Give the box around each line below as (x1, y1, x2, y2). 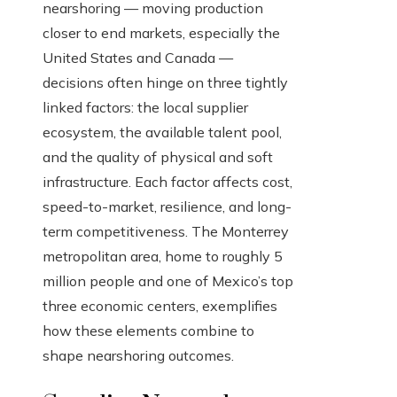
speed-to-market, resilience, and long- (43, 198, 292, 216)
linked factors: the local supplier (43, 98, 248, 117)
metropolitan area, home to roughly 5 (43, 247, 283, 266)
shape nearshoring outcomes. (43, 346, 234, 365)
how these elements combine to (43, 322, 254, 340)
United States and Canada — (43, 49, 233, 67)
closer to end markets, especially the (43, 24, 280, 43)
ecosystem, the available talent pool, (43, 123, 282, 142)
